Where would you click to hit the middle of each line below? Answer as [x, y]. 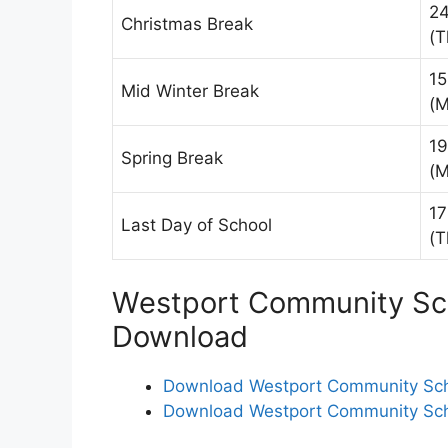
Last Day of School [196, 225]
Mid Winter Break [190, 91]
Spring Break [172, 158]
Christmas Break [187, 24]
